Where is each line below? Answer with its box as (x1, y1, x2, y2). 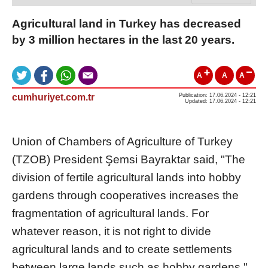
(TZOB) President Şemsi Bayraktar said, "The (12, 153, 245, 166)
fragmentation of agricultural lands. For (12, 206, 209, 220)
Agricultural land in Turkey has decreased (12, 17, 241, 30)
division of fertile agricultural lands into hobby (12, 170, 241, 184)
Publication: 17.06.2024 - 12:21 (179, 92, 256, 98)
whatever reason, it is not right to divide (12, 224, 211, 237)
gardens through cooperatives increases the (12, 188, 239, 202)
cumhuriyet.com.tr (12, 92, 95, 102)
